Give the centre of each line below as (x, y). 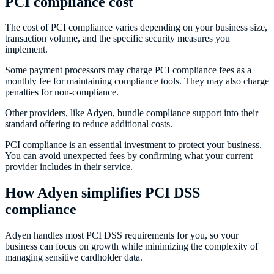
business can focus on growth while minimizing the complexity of (131, 246)
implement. (28, 50)
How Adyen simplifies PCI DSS (102, 193)
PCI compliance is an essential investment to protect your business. (133, 145)
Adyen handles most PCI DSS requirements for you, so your (122, 235)
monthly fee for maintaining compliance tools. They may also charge (137, 81)
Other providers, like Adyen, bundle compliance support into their (131, 113)
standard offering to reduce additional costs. (90, 124)
